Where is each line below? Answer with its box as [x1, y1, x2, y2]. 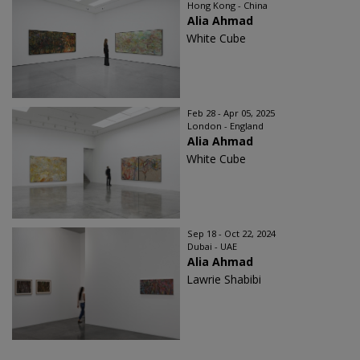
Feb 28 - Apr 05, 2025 [187, 106, 275, 119]
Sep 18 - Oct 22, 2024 [187, 227, 276, 239]
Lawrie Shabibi [186, 271, 261, 287]
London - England [187, 119, 264, 132]
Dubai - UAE [187, 239, 237, 252]
